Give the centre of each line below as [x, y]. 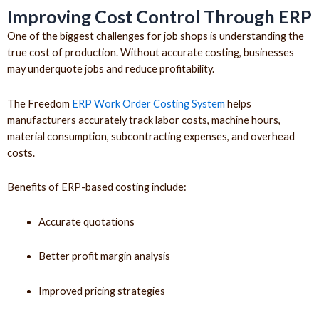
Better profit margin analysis [104, 256]
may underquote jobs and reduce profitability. [111, 69]
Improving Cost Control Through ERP [159, 17]
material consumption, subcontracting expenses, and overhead [151, 136]
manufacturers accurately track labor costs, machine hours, [144, 120]
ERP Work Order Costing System [148, 103]
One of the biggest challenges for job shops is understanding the [156, 36]
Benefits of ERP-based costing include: [97, 187]
